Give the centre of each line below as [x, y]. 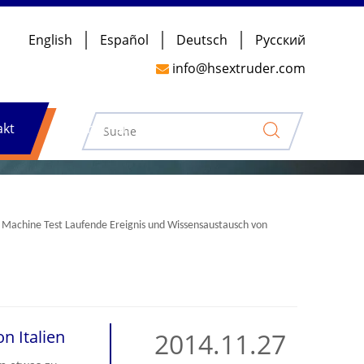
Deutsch [202, 40]
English [50, 40]
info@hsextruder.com [239, 68]
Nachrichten [93, 128]
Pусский [280, 40]
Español [124, 40]
